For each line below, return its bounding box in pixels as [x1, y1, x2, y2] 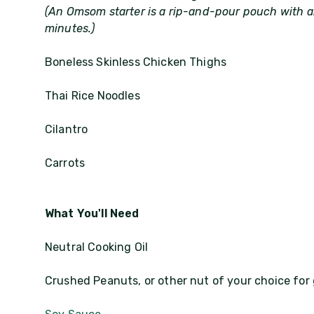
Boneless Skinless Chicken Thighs [45, 55, 227, 69]
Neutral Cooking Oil [45, 240, 149, 254]
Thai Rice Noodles [45, 89, 140, 102]
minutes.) [45, 22, 95, 35]
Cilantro [45, 123, 88, 136]
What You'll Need [45, 207, 139, 220]
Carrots [45, 156, 86, 170]
